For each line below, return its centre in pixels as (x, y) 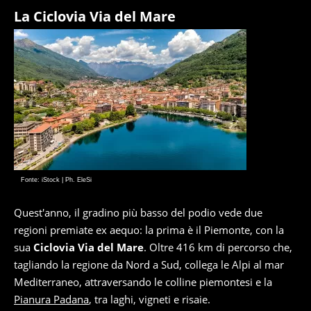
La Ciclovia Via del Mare (95, 17)
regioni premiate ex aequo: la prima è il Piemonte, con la (149, 230)
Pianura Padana (51, 300)
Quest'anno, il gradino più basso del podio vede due (138, 213)
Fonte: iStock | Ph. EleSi (56, 180)
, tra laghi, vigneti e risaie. (150, 300)
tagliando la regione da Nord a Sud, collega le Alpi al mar (149, 265)
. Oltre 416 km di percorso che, (218, 247)
